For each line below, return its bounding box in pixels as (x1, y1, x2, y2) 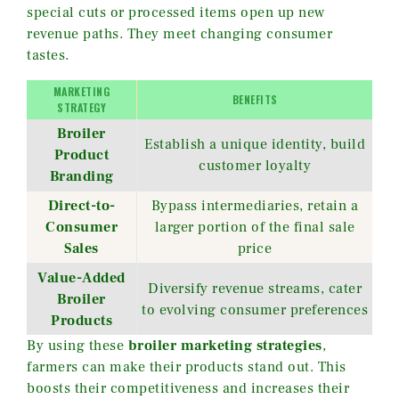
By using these (27, 337, 128, 355)
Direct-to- (47, 197, 116, 216)
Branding (49, 167, 114, 186)
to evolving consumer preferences (142, 301, 368, 320)
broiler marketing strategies (127, 337, 322, 355)
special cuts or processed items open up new (27, 4, 325, 22)
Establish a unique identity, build (144, 135, 365, 154)
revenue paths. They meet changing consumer (27, 25, 332, 44)
